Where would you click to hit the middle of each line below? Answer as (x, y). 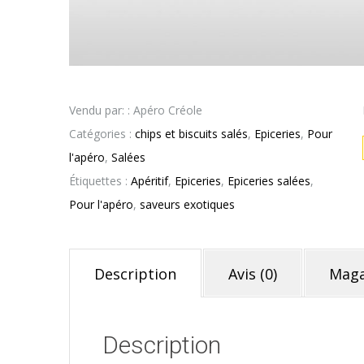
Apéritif (149, 181)
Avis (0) (253, 274)
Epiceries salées (269, 181)
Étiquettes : (100, 181)
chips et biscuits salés (191, 134)
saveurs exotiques (187, 205)
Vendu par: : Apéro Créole (136, 110)
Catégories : (102, 134)
